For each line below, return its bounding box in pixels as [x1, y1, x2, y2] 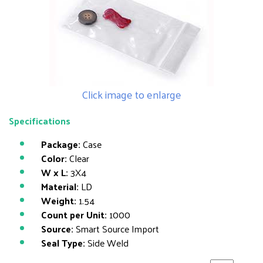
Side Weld [85, 234, 129, 251]
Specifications [9, 112, 70, 129]
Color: [41, 150, 67, 167]
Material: [41, 178, 79, 195]
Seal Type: [41, 234, 85, 251]
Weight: [41, 192, 76, 209]
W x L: [41, 164, 68, 181]
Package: [41, 136, 80, 153]
